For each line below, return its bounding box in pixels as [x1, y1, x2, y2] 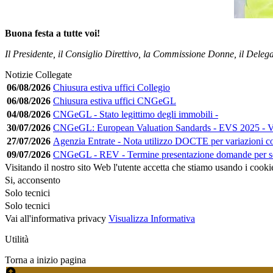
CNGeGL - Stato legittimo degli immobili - [53, 108, 218, 119]
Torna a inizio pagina [5, 254, 86, 265]
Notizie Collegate [5, 69, 72, 80]
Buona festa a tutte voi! [5, 27, 100, 38]
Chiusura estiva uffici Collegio [53, 82, 170, 93]
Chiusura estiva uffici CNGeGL [53, 95, 176, 106]
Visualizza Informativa [108, 213, 195, 224]
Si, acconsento [5, 174, 60, 185]
